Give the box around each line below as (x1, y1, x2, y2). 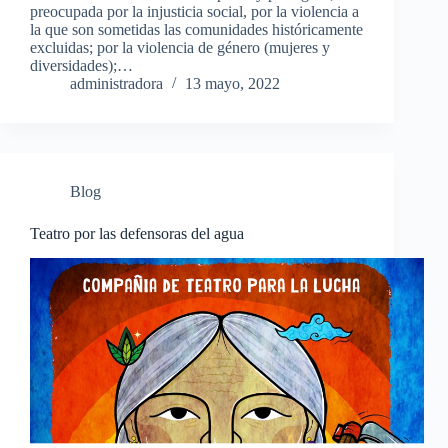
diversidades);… (30, 57, 133, 75)
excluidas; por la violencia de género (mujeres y (30, 39, 330, 57)
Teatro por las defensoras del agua (30, 225, 244, 243)
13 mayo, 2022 (185, 75, 280, 93)
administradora (70, 75, 163, 93)
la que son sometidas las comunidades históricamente (30, 21, 363, 39)
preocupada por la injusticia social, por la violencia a (30, 3, 359, 21)
